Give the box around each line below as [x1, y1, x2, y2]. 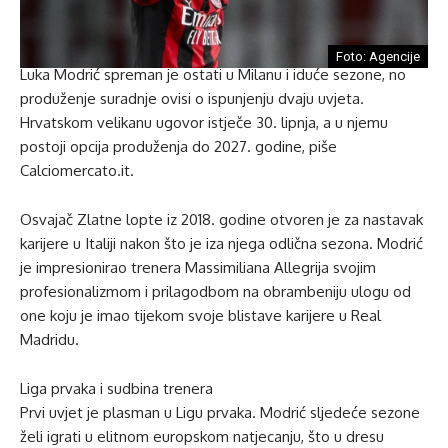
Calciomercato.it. [20, 161, 134, 181]
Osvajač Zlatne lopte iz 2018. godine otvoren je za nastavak [20, 210, 423, 230]
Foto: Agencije [336, 49, 420, 65]
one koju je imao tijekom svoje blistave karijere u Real [20, 306, 381, 326]
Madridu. [20, 330, 79, 350]
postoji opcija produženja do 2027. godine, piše [20, 137, 337, 157]
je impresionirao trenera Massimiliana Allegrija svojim [20, 258, 376, 278]
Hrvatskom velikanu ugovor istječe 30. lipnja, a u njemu [20, 113, 388, 133]
